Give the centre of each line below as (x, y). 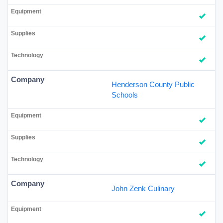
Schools (125, 95)
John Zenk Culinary (143, 188)
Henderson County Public (153, 84)
